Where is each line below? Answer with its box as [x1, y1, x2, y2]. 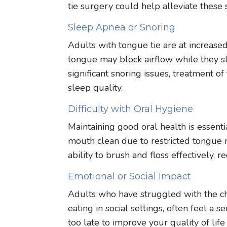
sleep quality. [68, 81, 123, 94]
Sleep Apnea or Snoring [68, 21, 176, 33]
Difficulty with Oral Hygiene [68, 103, 194, 115]
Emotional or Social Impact [68, 170, 192, 182]
